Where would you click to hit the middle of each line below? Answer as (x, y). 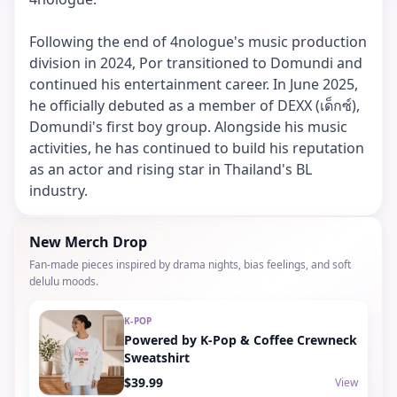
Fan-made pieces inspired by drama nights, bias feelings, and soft (190, 265)
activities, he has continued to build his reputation (197, 148)
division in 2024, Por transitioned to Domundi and (196, 63)
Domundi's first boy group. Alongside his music (188, 127)
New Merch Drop (88, 242)
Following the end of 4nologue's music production (198, 42)
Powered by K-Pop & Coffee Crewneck (241, 339)
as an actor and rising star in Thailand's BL (171, 169)
